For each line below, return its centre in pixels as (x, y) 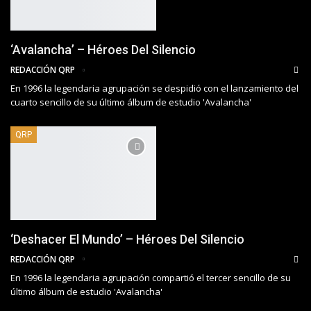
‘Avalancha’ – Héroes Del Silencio (103, 50)
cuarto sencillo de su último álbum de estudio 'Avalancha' (131, 102)
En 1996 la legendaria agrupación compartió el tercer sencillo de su (151, 277)
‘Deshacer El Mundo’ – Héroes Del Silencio (127, 239)
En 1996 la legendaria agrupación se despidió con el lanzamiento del (154, 89)
